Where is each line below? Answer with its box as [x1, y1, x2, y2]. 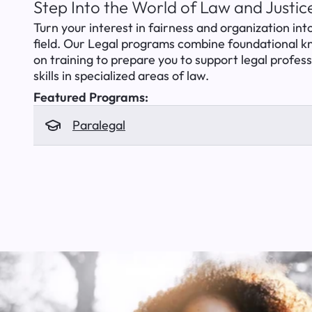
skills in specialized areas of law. [33, 67, 209, 84]
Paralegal [72, 117, 125, 133]
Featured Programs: [33, 88, 148, 105]
